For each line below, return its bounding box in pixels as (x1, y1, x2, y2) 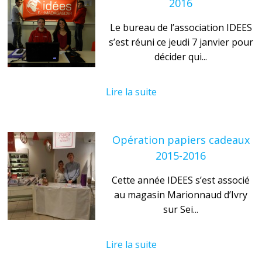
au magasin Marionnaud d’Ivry (114, 188, 247, 201)
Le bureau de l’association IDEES (109, 20, 252, 34)
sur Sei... (163, 202, 198, 216)
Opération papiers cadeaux (112, 132, 250, 147)
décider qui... (154, 50, 207, 63)
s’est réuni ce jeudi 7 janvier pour (108, 35, 253, 49)
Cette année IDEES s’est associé (112, 173, 250, 187)
